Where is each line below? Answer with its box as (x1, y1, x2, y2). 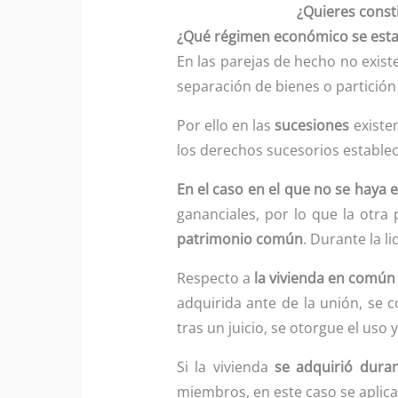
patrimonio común (176, 228, 303, 249)
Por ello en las (176, 115, 275, 135)
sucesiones (275, 115, 350, 135)
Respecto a (176, 267, 254, 288)
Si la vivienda (176, 356, 275, 377)
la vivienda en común (253, 267, 396, 288)
